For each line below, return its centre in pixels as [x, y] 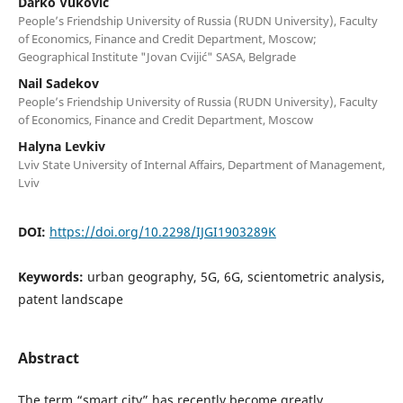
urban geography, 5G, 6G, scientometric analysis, [236, 276]
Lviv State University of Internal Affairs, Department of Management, [201, 164]
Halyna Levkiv [61, 146]
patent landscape [70, 299]
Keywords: [52, 276]
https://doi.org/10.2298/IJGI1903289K [162, 231]
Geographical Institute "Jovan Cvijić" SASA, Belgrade [157, 56]
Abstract [48, 358]
